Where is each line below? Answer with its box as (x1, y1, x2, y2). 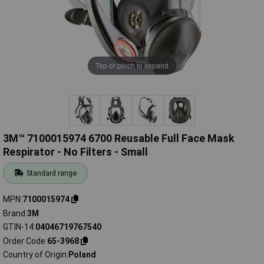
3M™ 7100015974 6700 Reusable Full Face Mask (3, 132, 235, 145)
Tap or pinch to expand (95, 60, 169, 71)
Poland (68, 250, 96, 260)
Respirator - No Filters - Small (3, 146, 148, 159)
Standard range (27, 169, 77, 178)
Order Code (3, 236, 45, 246)
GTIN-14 (3, 222, 34, 232)
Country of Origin (3, 250, 67, 260)
